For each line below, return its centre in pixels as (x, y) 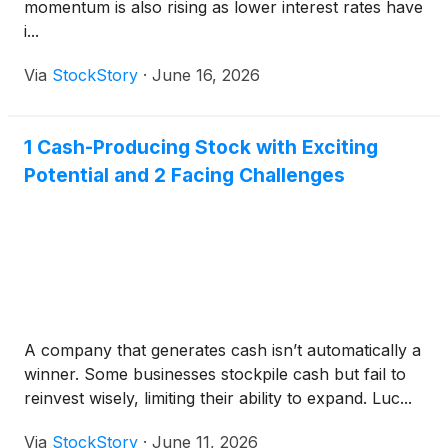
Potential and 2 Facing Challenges (184, 175)
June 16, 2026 (206, 75)
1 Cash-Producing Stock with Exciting (201, 147)
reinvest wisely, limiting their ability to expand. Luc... (218, 398)
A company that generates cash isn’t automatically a (222, 350)
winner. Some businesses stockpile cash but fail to (215, 374)
